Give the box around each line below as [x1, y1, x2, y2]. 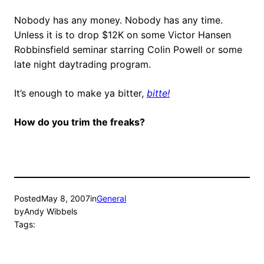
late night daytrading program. [14, 58, 151, 71]
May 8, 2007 [41, 193, 90, 204]
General [97, 193, 126, 204]
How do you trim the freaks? [14, 116, 145, 128]
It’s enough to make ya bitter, [14, 87, 147, 100]
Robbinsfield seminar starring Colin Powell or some [14, 44, 242, 56]
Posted [14, 193, 41, 204]
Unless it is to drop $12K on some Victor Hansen [14, 29, 231, 41]
